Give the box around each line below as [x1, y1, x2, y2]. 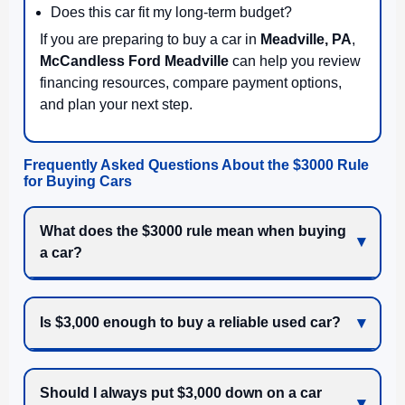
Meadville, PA [260, 31, 352, 47]
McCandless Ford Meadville [40, 52, 229, 69]
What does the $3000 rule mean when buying [40, 222, 346, 239]
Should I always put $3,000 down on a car [40, 384, 322, 400]
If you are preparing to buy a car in [40, 31, 260, 47]
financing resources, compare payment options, [40, 74, 342, 90]
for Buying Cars [24, 173, 132, 189]
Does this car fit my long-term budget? [51, 4, 292, 20]
